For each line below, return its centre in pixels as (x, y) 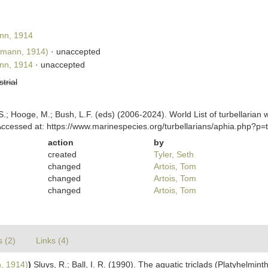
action (61, 142)
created (63, 154)
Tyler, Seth (173, 154)
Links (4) (52, 240)
